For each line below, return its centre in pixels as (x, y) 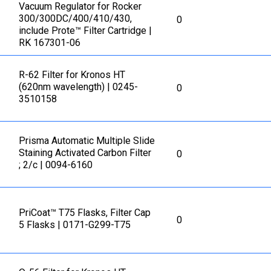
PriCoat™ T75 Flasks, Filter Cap (85, 212)
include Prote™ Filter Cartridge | (86, 30)
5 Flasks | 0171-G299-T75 (75, 224)
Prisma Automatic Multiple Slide (87, 140)
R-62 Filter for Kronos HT (72, 74)
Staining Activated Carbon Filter (85, 152)
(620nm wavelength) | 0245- (79, 87)
